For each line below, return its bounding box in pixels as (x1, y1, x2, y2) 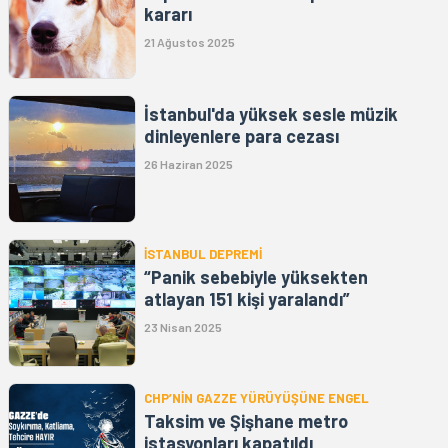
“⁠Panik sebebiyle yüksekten (144, 266, 368, 289)
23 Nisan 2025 (144, 320, 222, 335)
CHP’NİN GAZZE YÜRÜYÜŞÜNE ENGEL (144, 390, 369, 407)
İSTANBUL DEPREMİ (144, 246, 262, 263)
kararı (144, 3, 192, 26)
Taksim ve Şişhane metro (144, 410, 348, 433)
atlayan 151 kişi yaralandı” (144, 288, 350, 311)
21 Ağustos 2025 (144, 35, 235, 50)
